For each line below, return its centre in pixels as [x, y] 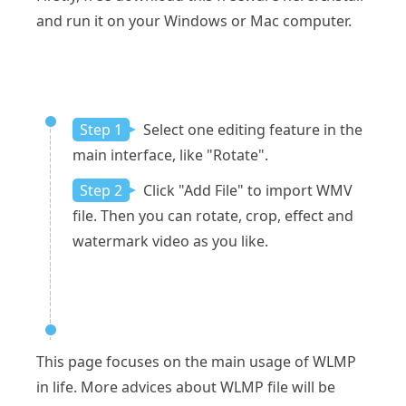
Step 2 [101, 191]
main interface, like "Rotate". [170, 155]
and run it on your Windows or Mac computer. [194, 21]
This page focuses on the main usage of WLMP [196, 362]
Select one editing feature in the [251, 130]
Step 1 [101, 130]
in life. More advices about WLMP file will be [186, 387]
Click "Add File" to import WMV [246, 191]
